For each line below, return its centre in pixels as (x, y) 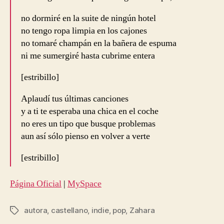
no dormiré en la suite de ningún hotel (88, 18)
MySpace (84, 184)
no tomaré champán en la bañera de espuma (99, 43)
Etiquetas (26, 211)
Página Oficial (36, 184)
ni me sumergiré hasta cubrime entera (88, 55)
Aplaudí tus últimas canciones (75, 98)
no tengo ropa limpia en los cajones (84, 30)
